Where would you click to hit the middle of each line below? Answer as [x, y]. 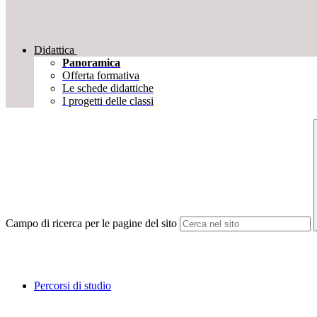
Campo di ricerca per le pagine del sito [91, 224]
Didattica [54, 50]
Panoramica [91, 63]
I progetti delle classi [108, 101]
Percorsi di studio [73, 286]
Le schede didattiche [108, 88]
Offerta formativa [101, 76]
